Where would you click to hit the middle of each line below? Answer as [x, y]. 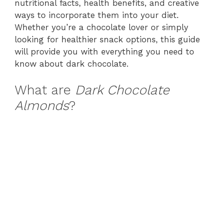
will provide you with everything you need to [104, 51]
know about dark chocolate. [72, 64]
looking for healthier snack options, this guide [107, 39]
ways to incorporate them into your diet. [97, 15]
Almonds [42, 106]
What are [45, 90]
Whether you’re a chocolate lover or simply [101, 27]
